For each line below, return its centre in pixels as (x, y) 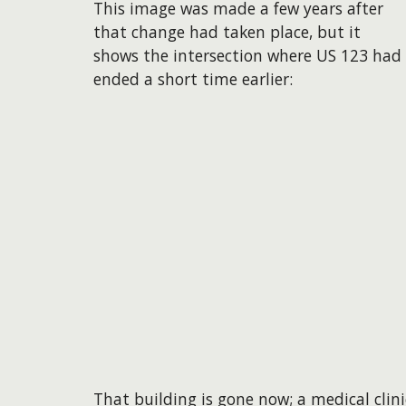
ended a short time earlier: (193, 78)
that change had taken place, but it (227, 31)
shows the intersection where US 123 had (247, 55)
